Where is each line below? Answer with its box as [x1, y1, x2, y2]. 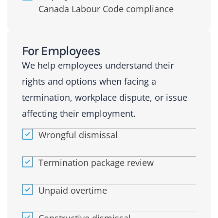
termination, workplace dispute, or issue [22, 91, 187, 103]
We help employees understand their [22, 59, 174, 71]
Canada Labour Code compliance [38, 2, 174, 15]
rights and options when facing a [22, 75, 156, 87]
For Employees [22, 43, 100, 58]
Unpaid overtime [38, 184, 107, 197]
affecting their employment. [22, 107, 136, 119]
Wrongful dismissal [38, 129, 118, 141]
